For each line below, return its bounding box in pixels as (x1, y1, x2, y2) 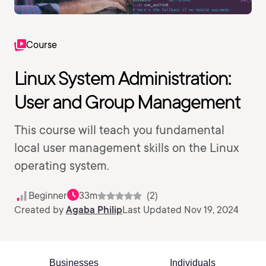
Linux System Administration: (14, 66, 230, 90)
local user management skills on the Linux (14, 141, 239, 155)
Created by (14, 204, 66, 216)
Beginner (28, 190, 67, 201)
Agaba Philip (66, 204, 122, 216)
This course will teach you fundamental (14, 123, 224, 137)
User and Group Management (14, 90, 240, 113)
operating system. (14, 159, 109, 173)
